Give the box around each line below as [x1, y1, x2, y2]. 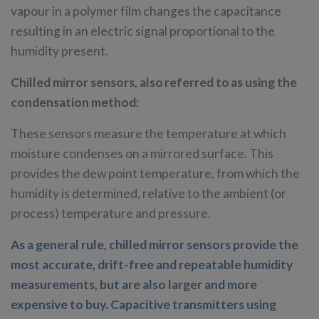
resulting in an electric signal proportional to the [11, 23, 275, 38]
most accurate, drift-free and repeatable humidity [11, 256, 293, 272]
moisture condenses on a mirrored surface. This [11, 145, 273, 161]
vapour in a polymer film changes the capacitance [11, 3, 281, 19]
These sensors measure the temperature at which [11, 125, 286, 141]
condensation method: [11, 94, 140, 110]
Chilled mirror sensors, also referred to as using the [11, 74, 297, 90]
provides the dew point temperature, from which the [11, 165, 300, 181]
